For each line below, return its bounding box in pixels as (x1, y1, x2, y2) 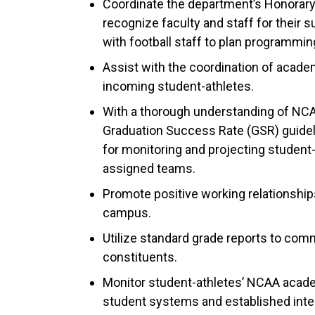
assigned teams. (103, 160, 195, 176)
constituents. (103, 249, 177, 264)
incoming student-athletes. (103, 78, 254, 94)
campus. (103, 205, 151, 220)
